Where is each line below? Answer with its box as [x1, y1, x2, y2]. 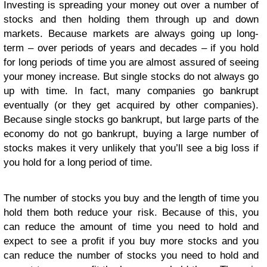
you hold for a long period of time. [4, 156, 153, 168]
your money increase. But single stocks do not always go [4, 70, 259, 82]
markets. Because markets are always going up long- [4, 27, 259, 39]
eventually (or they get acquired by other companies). [4, 99, 259, 111]
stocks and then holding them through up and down [4, 13, 259, 25]
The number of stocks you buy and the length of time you [4, 192, 259, 204]
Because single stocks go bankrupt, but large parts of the [4, 113, 259, 125]
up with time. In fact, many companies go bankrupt [4, 85, 259, 97]
